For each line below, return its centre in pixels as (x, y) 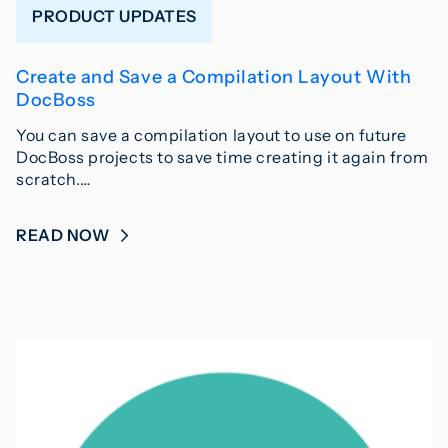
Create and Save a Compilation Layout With (214, 76)
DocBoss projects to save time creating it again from (222, 156)
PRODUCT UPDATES (114, 16)
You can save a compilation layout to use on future (212, 134)
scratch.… (53, 178)
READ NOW (64, 234)
